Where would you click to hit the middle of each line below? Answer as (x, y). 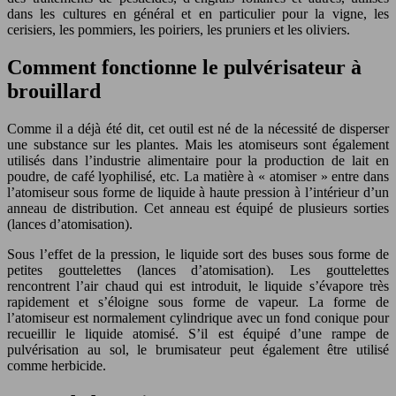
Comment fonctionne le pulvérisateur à (184, 67)
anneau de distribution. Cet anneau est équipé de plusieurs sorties (198, 208)
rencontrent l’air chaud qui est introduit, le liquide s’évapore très (198, 286)
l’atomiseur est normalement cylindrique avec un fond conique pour (198, 317)
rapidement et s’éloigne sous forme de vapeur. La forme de (198, 301)
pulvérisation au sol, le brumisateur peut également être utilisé (198, 349)
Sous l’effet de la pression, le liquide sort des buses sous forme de (198, 254)
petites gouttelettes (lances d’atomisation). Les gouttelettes (198, 270)
